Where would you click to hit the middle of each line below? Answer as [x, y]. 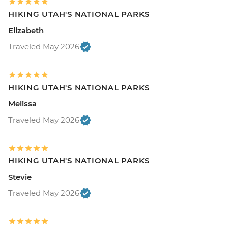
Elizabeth [26, 30]
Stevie [20, 177]
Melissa [22, 103]
